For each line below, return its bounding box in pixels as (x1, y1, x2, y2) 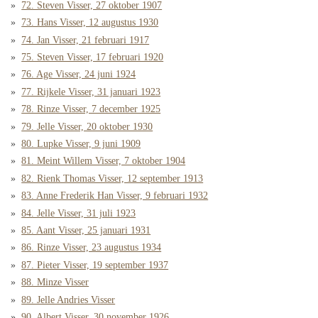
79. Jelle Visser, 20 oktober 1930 (21, 121, 153, 132)
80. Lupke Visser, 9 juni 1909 (21, 138, 141, 149)
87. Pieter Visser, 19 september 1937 (21, 259, 169, 270)
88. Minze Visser (21, 277, 89, 288)
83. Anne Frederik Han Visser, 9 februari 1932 (21, 190, 209, 202)
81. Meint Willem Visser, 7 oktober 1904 (21, 155, 186, 167)
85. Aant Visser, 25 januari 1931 (21, 224, 151, 236)
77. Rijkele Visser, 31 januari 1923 (21, 86, 161, 97)
